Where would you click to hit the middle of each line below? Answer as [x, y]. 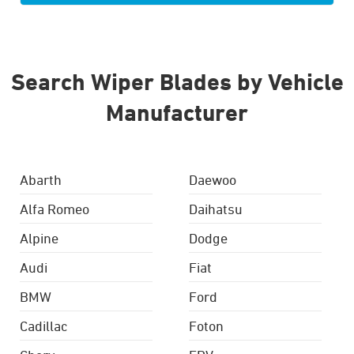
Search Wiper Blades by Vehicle [177, 81]
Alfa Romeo [55, 209]
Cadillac [44, 326]
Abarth [41, 180]
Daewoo [213, 180]
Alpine [39, 238]
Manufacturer [177, 112]
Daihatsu [216, 209]
